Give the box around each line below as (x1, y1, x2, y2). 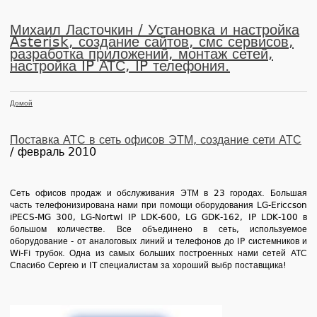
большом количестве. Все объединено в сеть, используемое (10, 224, 307, 234)
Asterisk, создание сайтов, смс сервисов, (10, 33, 294, 50)
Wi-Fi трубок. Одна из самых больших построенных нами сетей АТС (10, 248, 307, 258)
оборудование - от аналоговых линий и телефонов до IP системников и (10, 236, 307, 246)
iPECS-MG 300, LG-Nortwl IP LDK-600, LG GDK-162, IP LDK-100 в (10, 212, 307, 222)
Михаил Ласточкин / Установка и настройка (10, 21, 299, 38)
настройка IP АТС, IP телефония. (10, 57, 230, 74)
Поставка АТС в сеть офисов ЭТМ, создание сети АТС (10, 132, 301, 146)
